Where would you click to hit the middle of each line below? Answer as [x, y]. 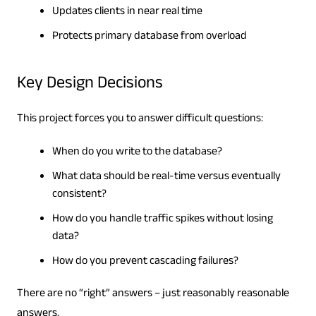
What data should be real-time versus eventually [166, 178]
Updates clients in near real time [127, 13]
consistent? [79, 195]
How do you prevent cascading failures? [145, 262]
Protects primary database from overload [149, 37]
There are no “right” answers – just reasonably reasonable [153, 295]
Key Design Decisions [90, 85]
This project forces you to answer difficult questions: [140, 120]
